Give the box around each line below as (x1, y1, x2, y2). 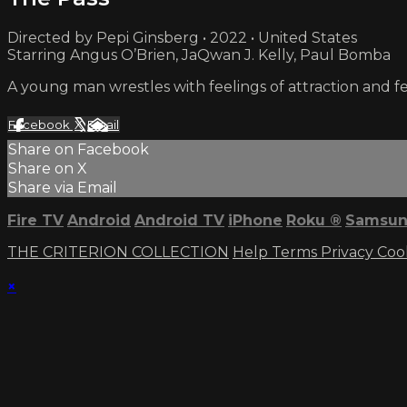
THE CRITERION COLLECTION (7, 243, 229, 261)
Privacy (321, 243, 377, 261)
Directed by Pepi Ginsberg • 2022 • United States (7, 28, 357, 46)
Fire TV (7, 211, 64, 229)
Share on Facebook (8, 140, 149, 158)
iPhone (228, 211, 283, 229)
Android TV (134, 211, 224, 229)
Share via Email (8, 178, 117, 196)
